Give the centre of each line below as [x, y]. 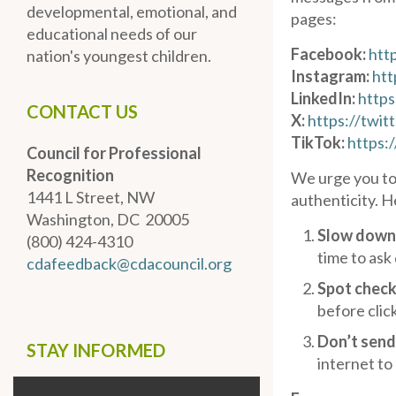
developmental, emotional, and [132, 11]
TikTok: [318, 142]
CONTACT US [82, 111]
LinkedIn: [324, 98]
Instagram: [331, 76]
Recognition [70, 175]
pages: [314, 19]
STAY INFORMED [96, 350]
